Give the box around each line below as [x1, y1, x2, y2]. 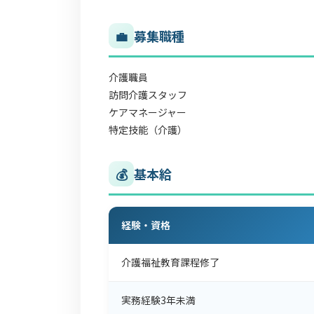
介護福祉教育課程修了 [121, 255, 219, 269]
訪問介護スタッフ [109, 88, 187, 102]
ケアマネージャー [109, 105, 186, 119]
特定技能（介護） [109, 123, 187, 137]
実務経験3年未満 [121, 293, 196, 307]
